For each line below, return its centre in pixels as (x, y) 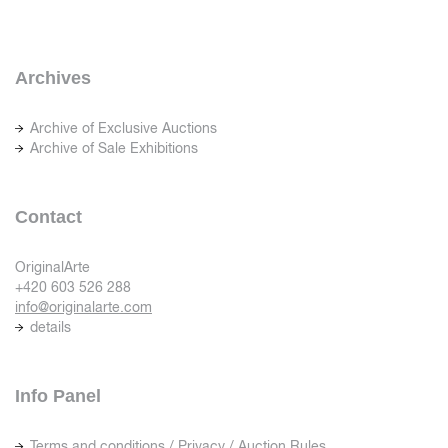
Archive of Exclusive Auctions (123, 128)
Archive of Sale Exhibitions (114, 148)
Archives (53, 78)
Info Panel (58, 396)
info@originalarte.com (83, 307)
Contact (48, 217)
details (50, 327)
